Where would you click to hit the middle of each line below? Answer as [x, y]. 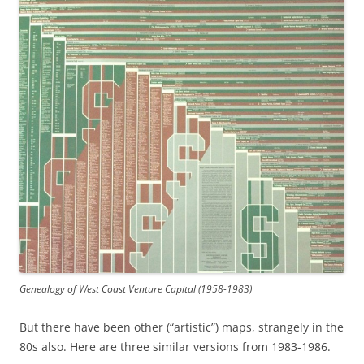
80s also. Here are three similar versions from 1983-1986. [175, 346]
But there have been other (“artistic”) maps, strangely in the [182, 327]
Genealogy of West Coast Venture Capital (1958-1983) [136, 288]
